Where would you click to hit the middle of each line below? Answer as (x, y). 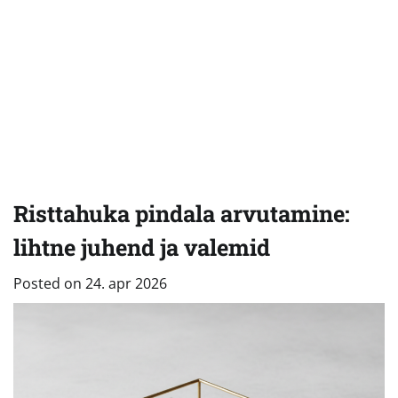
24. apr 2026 (126, 283)
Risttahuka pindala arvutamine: (182, 213)
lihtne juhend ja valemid (142, 247)
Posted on (49, 283)
